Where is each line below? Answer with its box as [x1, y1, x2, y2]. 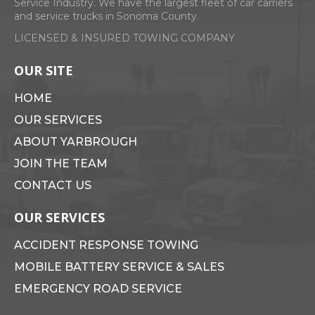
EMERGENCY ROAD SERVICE [14, 282, 182, 295]
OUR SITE [14, 62, 73, 79]
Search [8, 40, 49, 53]
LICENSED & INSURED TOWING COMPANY [14, 32, 235, 44]
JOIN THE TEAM [14, 157, 108, 170]
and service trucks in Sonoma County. [14, 10, 199, 22]
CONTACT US [14, 179, 91, 192]
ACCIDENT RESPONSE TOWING [14, 238, 198, 252]
